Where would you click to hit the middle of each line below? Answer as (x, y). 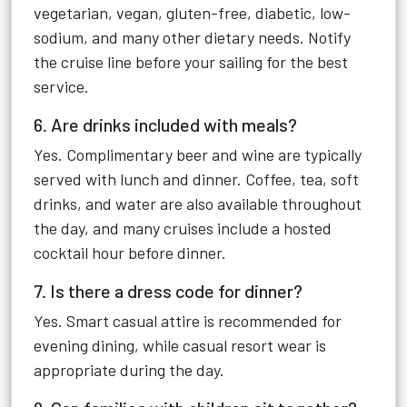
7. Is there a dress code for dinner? (168, 291)
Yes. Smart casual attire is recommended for (188, 321)
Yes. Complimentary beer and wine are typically (198, 154)
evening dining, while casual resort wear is (180, 345)
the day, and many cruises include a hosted (183, 228)
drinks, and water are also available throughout (198, 203)
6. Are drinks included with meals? (165, 124)
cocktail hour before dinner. (130, 253)
